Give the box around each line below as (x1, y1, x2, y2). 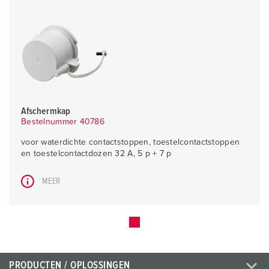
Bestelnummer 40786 (21, 118, 105, 127)
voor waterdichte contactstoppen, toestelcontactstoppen (21, 138, 240, 147)
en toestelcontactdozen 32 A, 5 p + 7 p (21, 150, 172, 159)
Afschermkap (21, 106, 70, 116)
